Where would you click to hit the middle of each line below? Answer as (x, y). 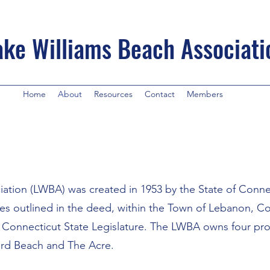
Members (205, 94)
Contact (160, 94)
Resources (113, 94)
